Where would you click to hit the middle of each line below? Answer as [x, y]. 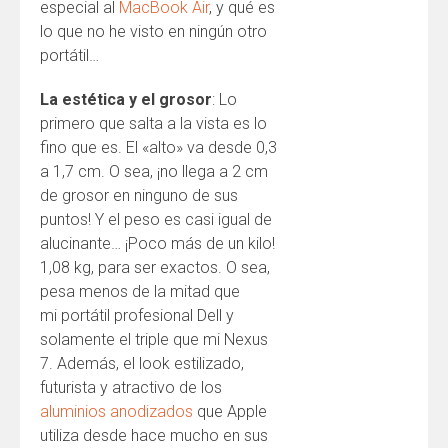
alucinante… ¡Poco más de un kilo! [157, 243]
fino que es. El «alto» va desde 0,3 [158, 147]
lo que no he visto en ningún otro [153, 31]
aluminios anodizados [116, 411]
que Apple [230, 411]
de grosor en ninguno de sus [139, 195]
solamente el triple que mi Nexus [154, 339]
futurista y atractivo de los [131, 387]
